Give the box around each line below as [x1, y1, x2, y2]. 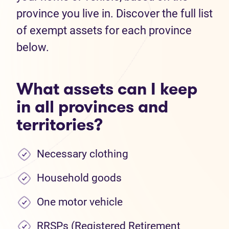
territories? [16, 113, 103, 136]
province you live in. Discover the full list [16, 7, 213, 20]
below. [16, 41, 52, 54]
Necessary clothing [37, 148, 128, 160]
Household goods [37, 172, 122, 184]
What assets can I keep [16, 77, 197, 101]
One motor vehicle [37, 196, 123, 208]
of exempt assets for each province [16, 24, 192, 37]
